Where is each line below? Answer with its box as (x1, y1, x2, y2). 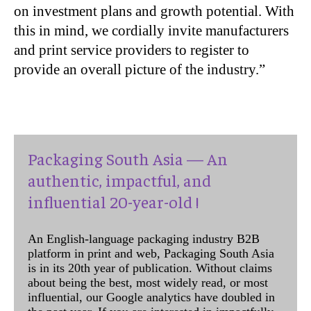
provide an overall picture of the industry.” (14, 60, 265, 78)
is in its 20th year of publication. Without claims (28, 260, 272, 275)
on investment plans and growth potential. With (14, 2, 294, 19)
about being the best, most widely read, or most (28, 275, 268, 289)
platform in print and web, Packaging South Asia (28, 246, 274, 260)
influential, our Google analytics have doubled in (28, 289, 275, 304)
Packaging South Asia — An (28, 147, 228, 169)
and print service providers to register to (14, 41, 249, 58)
